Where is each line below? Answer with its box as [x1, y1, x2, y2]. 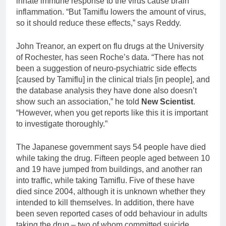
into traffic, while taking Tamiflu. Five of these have [16, 176, 195, 185]
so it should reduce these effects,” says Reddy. [16, 19, 181, 28]
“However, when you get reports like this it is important [16, 108, 208, 118]
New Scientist [141, 97, 193, 106]
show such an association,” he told [16, 97, 141, 106]
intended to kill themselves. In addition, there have [16, 198, 194, 207]
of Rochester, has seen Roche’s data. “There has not [16, 53, 203, 62]
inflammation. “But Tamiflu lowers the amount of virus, [16, 8, 206, 17]
